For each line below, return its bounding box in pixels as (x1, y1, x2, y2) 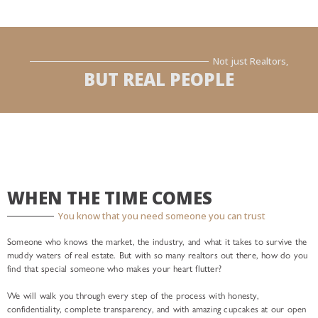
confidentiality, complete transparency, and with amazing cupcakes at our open (7, 304, 307, 315)
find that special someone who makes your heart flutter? (7, 263, 222, 274)
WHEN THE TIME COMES (7, 185, 212, 209)
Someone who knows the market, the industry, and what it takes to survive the (7, 236, 307, 247)
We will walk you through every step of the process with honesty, (7, 290, 259, 302)
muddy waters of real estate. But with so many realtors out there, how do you (7, 249, 308, 261)
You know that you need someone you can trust (57, 209, 265, 222)
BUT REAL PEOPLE (84, 67, 234, 91)
